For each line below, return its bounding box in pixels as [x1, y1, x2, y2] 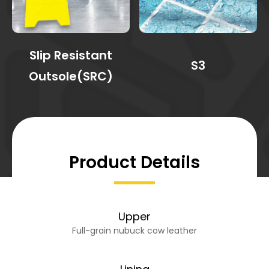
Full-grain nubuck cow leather [72, 224, 197, 237]
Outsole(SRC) [28, 67, 113, 85]
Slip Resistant [29, 46, 112, 64]
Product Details [69, 150, 200, 174]
